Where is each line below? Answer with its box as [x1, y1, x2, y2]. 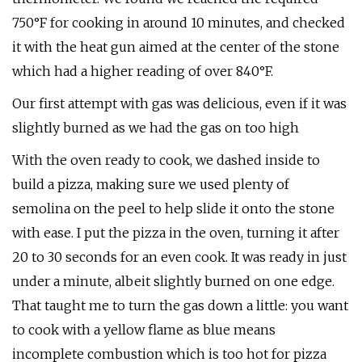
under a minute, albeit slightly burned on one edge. [12, 273, 335, 289]
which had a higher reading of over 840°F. [12, 63, 273, 79]
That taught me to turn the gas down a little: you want [12, 297, 348, 314]
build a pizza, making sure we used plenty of [12, 176, 289, 192]
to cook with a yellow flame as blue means [12, 322, 276, 338]
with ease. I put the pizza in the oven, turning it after [12, 225, 339, 241]
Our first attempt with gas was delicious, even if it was [12, 95, 347, 112]
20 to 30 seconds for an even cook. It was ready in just [12, 249, 347, 265]
